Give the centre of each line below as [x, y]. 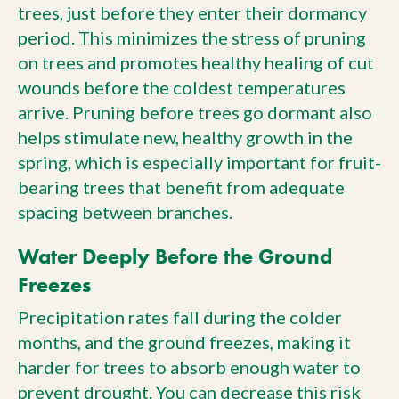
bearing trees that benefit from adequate [181, 187]
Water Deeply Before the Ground [175, 256]
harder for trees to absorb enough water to [189, 367]
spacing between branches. [125, 212]
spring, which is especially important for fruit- [199, 163]
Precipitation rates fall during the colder [180, 318]
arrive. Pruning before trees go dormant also [195, 113]
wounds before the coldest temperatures [182, 88]
